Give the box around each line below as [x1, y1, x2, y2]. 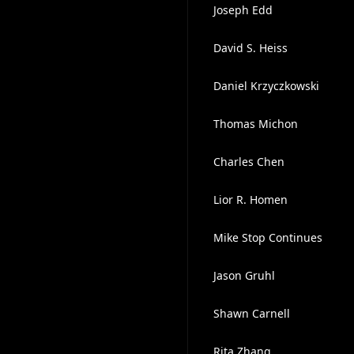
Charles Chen [213, 154, 284, 169]
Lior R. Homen [213, 192, 288, 207]
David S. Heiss [213, 40, 288, 55]
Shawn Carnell [213, 306, 290, 321]
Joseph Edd [213, 2, 273, 17]
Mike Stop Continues [213, 230, 322, 245]
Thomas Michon [213, 116, 298, 131]
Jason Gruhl [213, 268, 275, 283]
